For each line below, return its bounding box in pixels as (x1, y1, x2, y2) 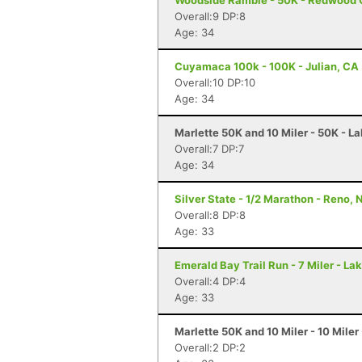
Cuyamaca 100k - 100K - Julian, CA (175, 60, 359, 73)
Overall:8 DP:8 (175, 208, 246, 221)
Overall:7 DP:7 (175, 142, 244, 155)
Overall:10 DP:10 (175, 76, 255, 89)
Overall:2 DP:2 (175, 341, 246, 354)
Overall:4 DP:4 (175, 275, 246, 288)
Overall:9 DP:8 (175, 10, 246, 23)
